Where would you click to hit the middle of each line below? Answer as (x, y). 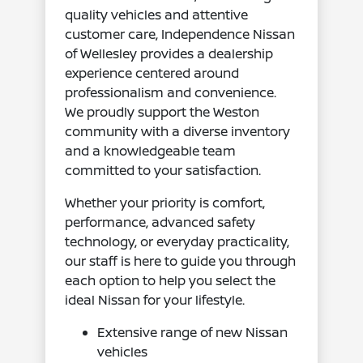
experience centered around (152, 73)
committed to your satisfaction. (163, 171)
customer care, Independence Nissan (180, 34)
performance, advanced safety (160, 222)
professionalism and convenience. (171, 93)
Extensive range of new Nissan (193, 333)
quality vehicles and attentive (157, 15)
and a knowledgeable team (151, 151)
